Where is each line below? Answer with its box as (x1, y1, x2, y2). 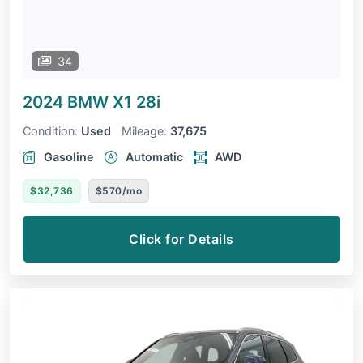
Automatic (126, 150, 183, 164)
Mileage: (122, 124, 167, 139)
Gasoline (44, 150, 94, 164)
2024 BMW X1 (23, 92, 136, 113)
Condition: (23, 124, 78, 139)
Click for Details (129, 231, 234, 248)
